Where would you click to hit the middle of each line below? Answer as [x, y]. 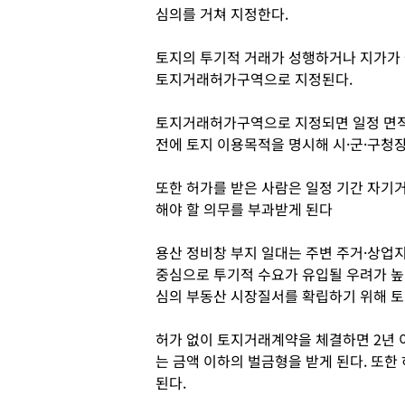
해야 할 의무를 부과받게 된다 [246, 209]
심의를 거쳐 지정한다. [222, 14]
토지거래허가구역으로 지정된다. [254, 79]
